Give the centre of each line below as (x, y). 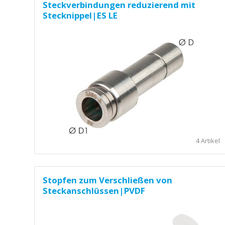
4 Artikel (208, 141)
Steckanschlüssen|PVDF (94, 191)
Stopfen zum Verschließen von (107, 180)
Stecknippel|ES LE (80, 15)
